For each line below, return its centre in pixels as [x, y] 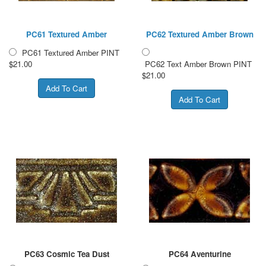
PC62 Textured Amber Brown [199, 34]
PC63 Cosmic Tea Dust [66, 254]
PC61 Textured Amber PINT [71, 52]
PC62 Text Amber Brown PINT [198, 64]
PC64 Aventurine [199, 254]
